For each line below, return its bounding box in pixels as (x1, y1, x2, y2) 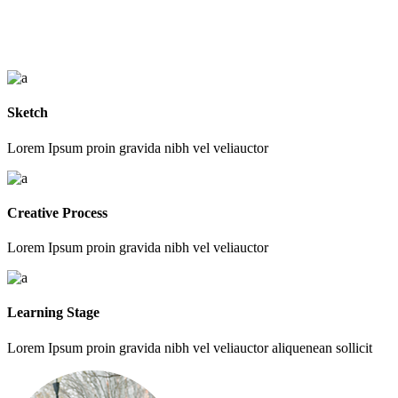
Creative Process (7, 204, 107, 220)
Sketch (7, 105, 48, 121)
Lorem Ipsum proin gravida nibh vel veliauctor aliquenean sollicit (7, 339, 372, 355)
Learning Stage (7, 305, 99, 321)
